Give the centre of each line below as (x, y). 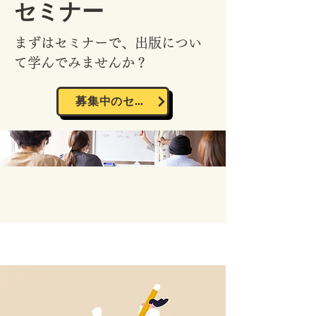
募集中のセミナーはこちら (139, 102)
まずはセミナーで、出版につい (108, 43)
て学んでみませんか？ (81, 62)
